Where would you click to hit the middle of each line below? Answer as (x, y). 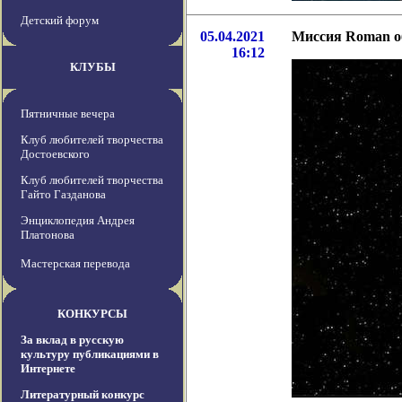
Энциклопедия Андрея (78, 221)
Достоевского (55, 154)
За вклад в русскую (72, 340)
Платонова (48, 235)
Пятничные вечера (68, 114)
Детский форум (60, 21)
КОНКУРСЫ (92, 314)
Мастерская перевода (75, 264)
